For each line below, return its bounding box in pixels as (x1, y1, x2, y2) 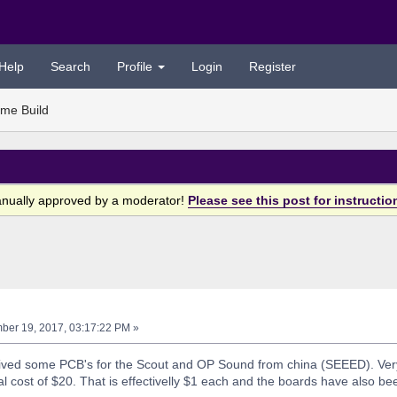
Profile (116, 59, 156, 74)
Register (248, 59, 296, 74)
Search (50, 59, 90, 74)
